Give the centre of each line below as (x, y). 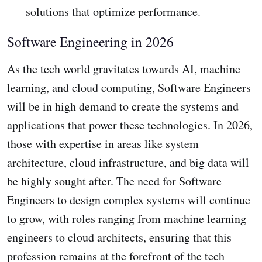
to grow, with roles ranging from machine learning (127, 219)
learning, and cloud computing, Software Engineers (129, 88)
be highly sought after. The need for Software (114, 181)
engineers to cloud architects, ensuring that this (119, 237)
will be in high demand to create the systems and (123, 106)
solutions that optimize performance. (113, 12)
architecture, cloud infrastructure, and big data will (128, 163)
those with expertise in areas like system (103, 144)
